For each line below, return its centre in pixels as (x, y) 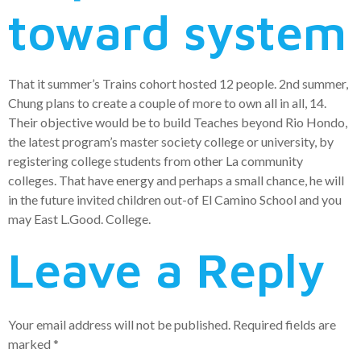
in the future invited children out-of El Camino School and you (175, 200)
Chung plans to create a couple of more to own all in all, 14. (167, 103)
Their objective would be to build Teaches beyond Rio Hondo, (178, 122)
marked (31, 343)
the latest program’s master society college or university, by (171, 142)
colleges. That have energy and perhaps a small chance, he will (176, 180)
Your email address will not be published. (119, 324)
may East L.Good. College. (79, 219)
